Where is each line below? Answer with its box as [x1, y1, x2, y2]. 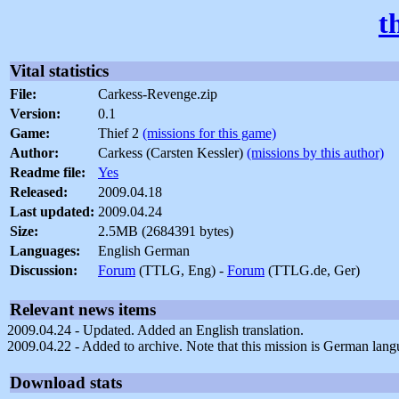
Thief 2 [98, 126, 142, 142]
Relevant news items [10, 300, 156, 320]
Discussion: [10, 263, 77, 279]
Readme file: [10, 165, 85, 181]
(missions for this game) [142, 126, 276, 142]
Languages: [10, 243, 80, 259]
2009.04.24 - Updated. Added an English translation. [7, 322, 304, 338]
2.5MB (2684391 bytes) [98, 224, 233, 240]
